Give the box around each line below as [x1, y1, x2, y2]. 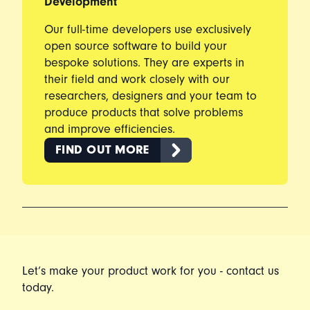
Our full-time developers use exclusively [44, 22, 251, 37]
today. [22, 280, 54, 295]
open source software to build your [44, 39, 227, 53]
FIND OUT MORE [55, 143, 149, 157]
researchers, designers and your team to [44, 89, 257, 103]
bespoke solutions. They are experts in [44, 55, 244, 70]
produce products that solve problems [44, 105, 243, 120]
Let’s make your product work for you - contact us [22, 264, 279, 278]
